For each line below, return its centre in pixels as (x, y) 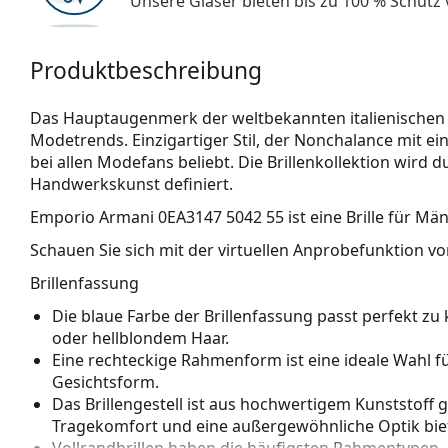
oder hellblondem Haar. (140, 337)
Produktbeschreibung (146, 70)
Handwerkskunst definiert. (131, 183)
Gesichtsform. (105, 381)
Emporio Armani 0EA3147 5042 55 (157, 216)
